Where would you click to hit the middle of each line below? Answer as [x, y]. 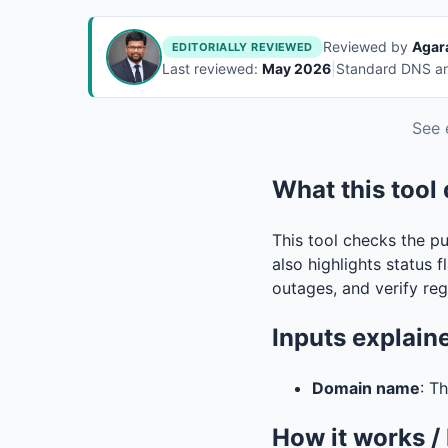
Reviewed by [367, 46]
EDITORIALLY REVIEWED [242, 46]
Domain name [366, 387]
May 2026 [296, 68]
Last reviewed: [212, 68]
